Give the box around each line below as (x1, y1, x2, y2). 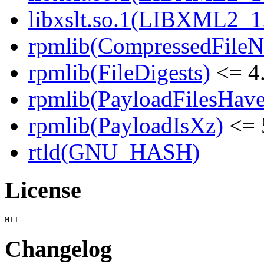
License (5, 177, 81, 204)
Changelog (5, 235, 112, 262)
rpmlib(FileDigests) (28, 60, 210, 85)
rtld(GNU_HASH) (28, 139, 200, 165)
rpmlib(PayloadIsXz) (28, 113, 223, 138)
